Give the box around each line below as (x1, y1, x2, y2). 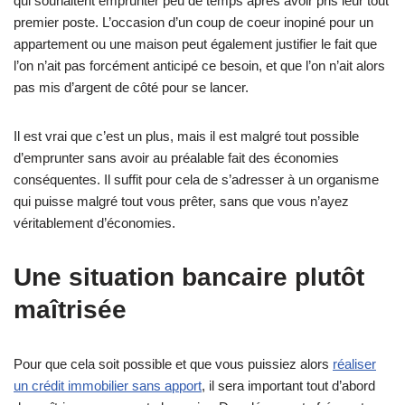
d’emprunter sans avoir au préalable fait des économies (14, 149, 339, 165)
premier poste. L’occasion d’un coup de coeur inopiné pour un (14, 14, 373, 30)
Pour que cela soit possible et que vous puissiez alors (14, 355, 333, 372)
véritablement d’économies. (14, 214, 175, 231)
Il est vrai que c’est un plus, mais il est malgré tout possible (14, 127, 359, 144)
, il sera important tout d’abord (202, 377, 375, 393)
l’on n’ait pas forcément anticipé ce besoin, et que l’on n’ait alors (14, 57, 385, 73)
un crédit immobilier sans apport (14, 377, 202, 393)
